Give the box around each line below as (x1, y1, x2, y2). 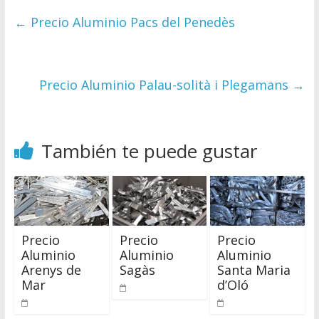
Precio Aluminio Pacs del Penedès (26, 14, 235, 31)
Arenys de (21, 261, 81, 279)
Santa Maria (217, 261, 291, 279)
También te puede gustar (41, 138, 257, 164)
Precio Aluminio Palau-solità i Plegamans (39, 76, 293, 94)
